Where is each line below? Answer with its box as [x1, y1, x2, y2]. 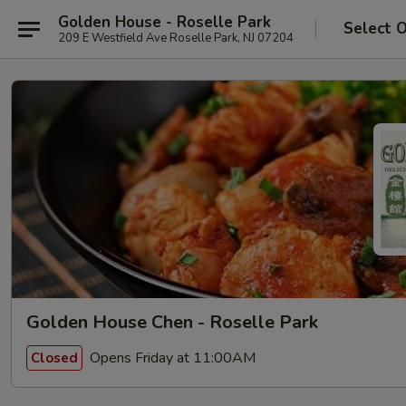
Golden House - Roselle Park [58, 11, 271, 33]
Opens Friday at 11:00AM [86, 347, 256, 368]
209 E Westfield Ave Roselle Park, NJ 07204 [58, 29, 294, 46]
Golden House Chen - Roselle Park [26, 310, 318, 334]
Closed [31, 348, 78, 367]
